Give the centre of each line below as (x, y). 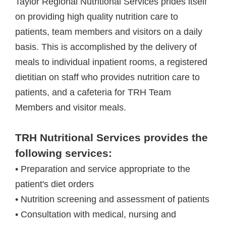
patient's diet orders (54, 184)
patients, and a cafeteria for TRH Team (93, 92)
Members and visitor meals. (71, 107)
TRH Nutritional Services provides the (111, 137)
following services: (64, 153)
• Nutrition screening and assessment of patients (112, 199)
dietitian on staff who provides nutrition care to (107, 77)
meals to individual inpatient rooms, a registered (111, 62)
